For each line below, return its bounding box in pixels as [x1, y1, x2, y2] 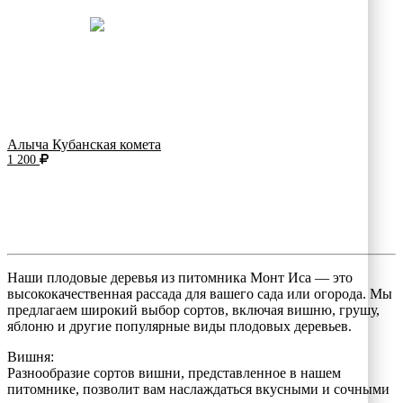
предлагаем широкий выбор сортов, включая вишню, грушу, [7, 301, 380, 318]
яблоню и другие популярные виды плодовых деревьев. [7, 318, 352, 334]
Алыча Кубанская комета [7, 136, 161, 152]
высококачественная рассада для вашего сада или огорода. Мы [7, 285, 392, 301]
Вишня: [7, 348, 54, 364]
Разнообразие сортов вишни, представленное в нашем [7, 364, 341, 381]
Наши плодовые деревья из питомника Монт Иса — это [7, 269, 353, 285]
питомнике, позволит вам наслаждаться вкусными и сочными [7, 381, 390, 397]
